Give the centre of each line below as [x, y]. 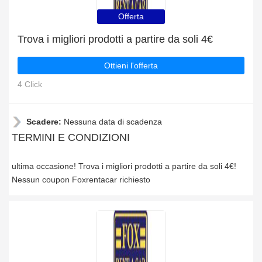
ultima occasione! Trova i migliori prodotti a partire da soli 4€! [124, 166]
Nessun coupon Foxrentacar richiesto [81, 180]
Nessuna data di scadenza [113, 122]
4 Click [30, 84]
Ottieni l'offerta [131, 65]
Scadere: [45, 122]
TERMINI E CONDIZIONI [71, 137]
